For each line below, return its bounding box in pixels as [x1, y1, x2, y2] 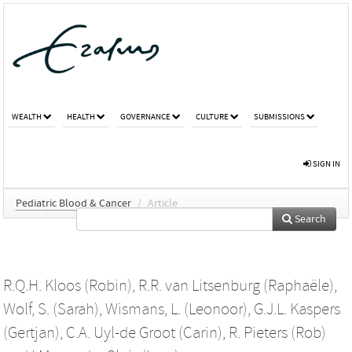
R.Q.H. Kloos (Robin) [3, 276, 132, 295]
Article [148, 196, 178, 210]
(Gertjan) [3, 323, 60, 343]
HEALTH [67, 111, 95, 122]
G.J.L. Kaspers [254, 299, 340, 319]
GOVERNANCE [120, 111, 170, 122]
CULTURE [196, 111, 229, 122]
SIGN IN [311, 158, 340, 169]
